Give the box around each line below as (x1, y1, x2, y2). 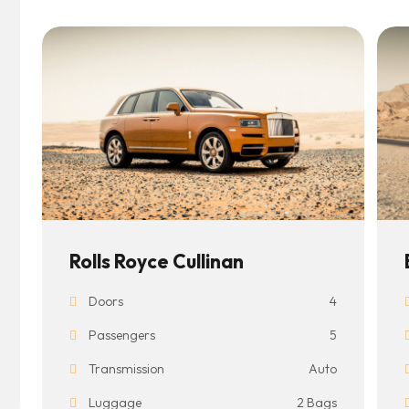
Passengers (86, 327, 155, 344)
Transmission (86, 361, 164, 378)
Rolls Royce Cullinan (69, 249, 244, 274)
